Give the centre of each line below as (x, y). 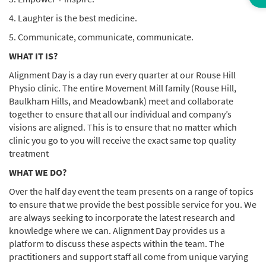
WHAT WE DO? (38, 172)
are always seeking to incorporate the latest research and (122, 217)
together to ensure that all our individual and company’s (120, 114)
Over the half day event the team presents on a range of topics (131, 191)
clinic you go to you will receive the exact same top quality (122, 140)
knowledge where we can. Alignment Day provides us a (117, 230)
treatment (29, 153)
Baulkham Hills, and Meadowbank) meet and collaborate (121, 101)
